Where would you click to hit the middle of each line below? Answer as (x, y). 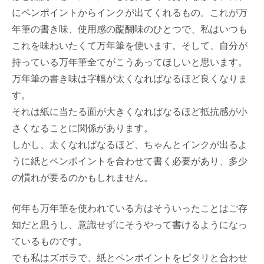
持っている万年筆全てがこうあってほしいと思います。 (130, 62)
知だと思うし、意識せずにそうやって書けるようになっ (130, 225)
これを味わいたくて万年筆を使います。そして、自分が (130, 45)
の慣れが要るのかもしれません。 (82, 177)
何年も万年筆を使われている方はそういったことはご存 (130, 208)
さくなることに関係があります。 (82, 128)
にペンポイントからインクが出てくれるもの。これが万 (130, 12)
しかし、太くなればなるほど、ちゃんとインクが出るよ (130, 144)
